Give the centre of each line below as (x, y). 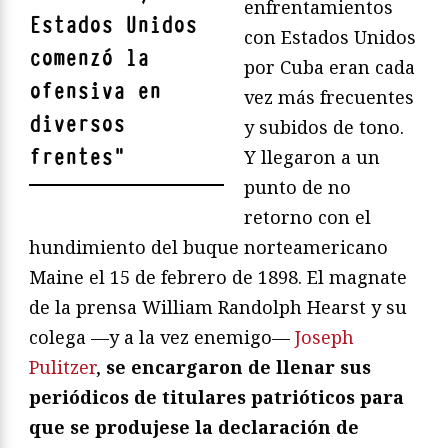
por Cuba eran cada (329, 66)
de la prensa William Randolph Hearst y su (218, 306)
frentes (71, 157)
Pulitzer (62, 366)
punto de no (297, 186)
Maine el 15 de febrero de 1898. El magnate (218, 276)
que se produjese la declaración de (194, 426)
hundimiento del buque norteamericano (208, 246)
